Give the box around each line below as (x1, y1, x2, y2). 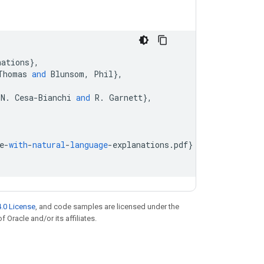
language (70, 139, 108, 150)
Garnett (109, 92, 143, 103)
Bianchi (38, 92, 71, 103)
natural (32, 139, 65, 150)
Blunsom (51, 68, 84, 80)
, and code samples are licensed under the (35, 202, 179, 211)
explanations (113, 139, 169, 150)
